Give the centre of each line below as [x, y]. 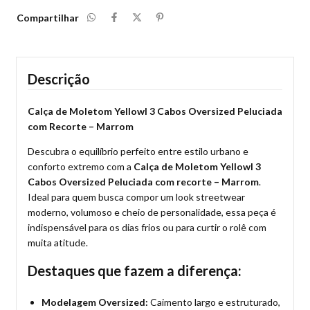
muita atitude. [58, 242]
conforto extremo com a [81, 166]
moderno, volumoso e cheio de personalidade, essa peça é [152, 212]
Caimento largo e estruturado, [214, 302]
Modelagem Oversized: [95, 302]
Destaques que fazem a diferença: [135, 270]
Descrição [59, 79]
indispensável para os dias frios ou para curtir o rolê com [147, 227]
